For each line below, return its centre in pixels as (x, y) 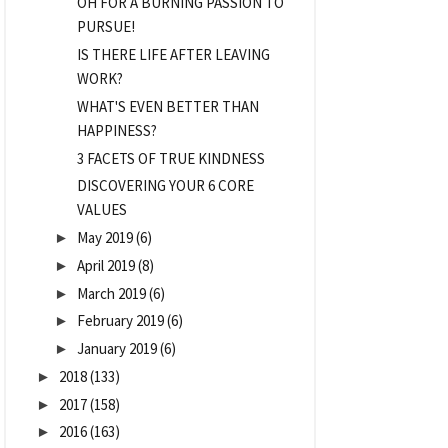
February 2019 (120, 321)
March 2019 (111, 293)
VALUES (101, 210)
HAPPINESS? (116, 130)
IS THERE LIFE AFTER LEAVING (173, 55)
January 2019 (117, 349)
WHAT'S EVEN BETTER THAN (167, 106)
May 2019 (105, 238)
